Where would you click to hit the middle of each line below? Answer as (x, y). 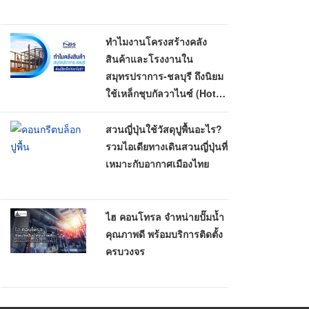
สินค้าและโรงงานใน (150, 59)
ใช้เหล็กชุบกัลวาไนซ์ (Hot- (163, 93)
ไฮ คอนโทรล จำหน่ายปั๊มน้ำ (165, 217)
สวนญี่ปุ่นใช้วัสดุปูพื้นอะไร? (164, 129)
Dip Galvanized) (143, 110)
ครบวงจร (126, 251)
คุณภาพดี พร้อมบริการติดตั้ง (165, 234)
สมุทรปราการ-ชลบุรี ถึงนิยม (165, 76)
